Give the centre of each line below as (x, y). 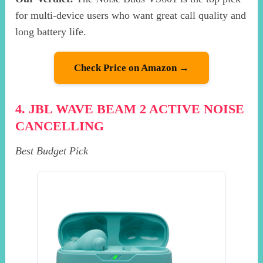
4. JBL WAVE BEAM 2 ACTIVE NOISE (130, 109)
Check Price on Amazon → (131, 68)
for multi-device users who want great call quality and (131, 16)
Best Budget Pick (52, 151)
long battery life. (51, 32)
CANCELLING (60, 126)
